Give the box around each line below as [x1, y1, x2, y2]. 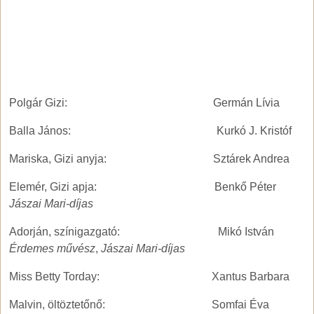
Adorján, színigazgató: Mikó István [9, 226, 274, 238]
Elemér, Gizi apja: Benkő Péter [9, 181, 276, 193]
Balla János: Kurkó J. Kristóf [9, 125, 292, 137]
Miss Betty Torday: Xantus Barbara [9, 271, 289, 283]
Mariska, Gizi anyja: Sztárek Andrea [9, 153, 289, 165]
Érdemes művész [9, 243, 95, 255]
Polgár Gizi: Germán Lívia [9, 97, 280, 109]
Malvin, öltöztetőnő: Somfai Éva [9, 299, 269, 311]
